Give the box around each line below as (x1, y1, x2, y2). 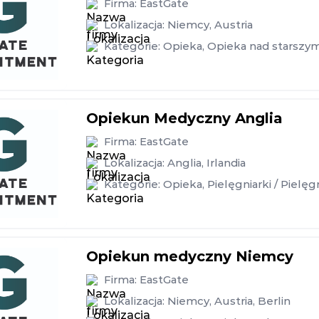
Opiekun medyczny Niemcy (86, 248, 293, 265)
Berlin (258, 294, 291, 308)
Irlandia (206, 156, 246, 169)
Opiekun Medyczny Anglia (86, 110, 283, 127)
